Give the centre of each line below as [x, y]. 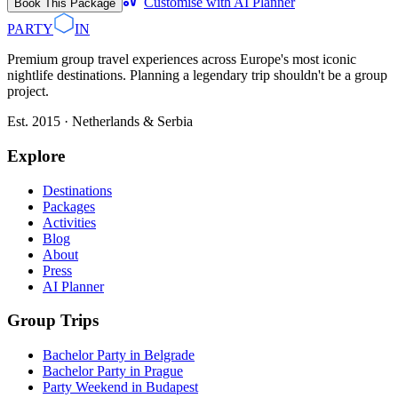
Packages [69, 206]
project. [28, 92]
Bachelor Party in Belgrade [119, 355]
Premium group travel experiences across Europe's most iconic [182, 60]
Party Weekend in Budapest [120, 387]
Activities [69, 222]
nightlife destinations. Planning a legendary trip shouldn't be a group [197, 76]
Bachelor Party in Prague [113, 371]
